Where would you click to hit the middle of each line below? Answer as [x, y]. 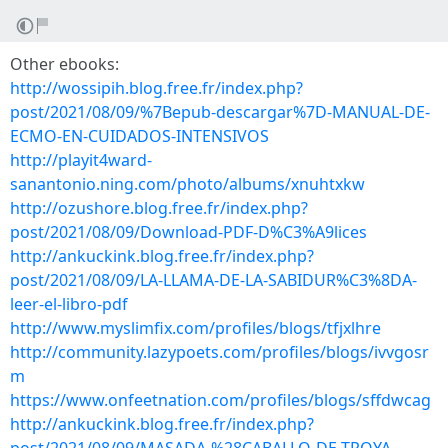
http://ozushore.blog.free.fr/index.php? [159, 208]
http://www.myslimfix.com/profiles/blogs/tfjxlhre [195, 328]
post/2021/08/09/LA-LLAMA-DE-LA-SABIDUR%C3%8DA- [213, 280]
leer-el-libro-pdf [69, 304]
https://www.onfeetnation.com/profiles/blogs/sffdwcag [220, 400]
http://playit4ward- [81, 160]
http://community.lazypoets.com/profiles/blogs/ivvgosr [219, 352]
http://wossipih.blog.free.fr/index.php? [156, 88]
